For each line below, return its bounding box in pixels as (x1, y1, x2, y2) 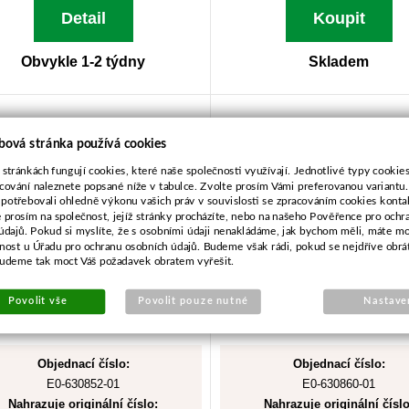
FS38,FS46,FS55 (25, 138, 142, 155)
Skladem (309, 54, 369, 69)
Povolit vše (7, 296, 68, 307)
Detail (60, 9, 106, 27)
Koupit (312, 9, 365, 27)
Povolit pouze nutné (138, 296, 248, 307)
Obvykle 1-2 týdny (21, 54, 145, 69)
